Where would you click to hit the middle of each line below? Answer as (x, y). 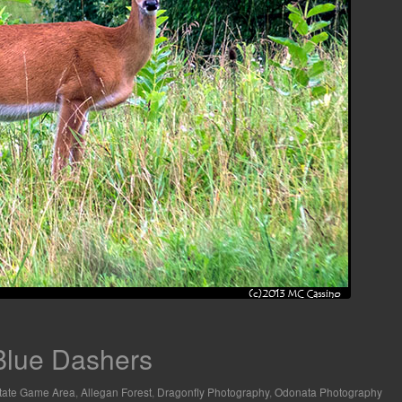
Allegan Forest (116, 392)
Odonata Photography (328, 392)
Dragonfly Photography (213, 392)
